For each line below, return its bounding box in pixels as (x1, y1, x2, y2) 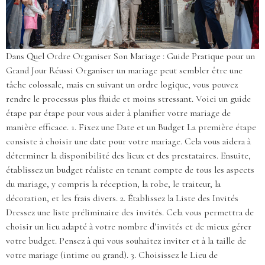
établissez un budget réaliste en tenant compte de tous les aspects (6, 164, 254, 176)
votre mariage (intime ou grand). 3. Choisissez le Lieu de (6, 249, 218, 261)
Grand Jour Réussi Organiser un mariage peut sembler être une (6, 64, 243, 77)
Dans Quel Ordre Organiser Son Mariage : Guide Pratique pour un (6, 50, 255, 63)
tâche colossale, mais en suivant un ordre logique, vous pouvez (6, 79, 238, 91)
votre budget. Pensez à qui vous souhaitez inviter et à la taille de (6, 235, 246, 247)
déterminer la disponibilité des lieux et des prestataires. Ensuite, (6, 150, 251, 162)
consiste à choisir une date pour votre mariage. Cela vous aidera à (6, 135, 251, 148)
